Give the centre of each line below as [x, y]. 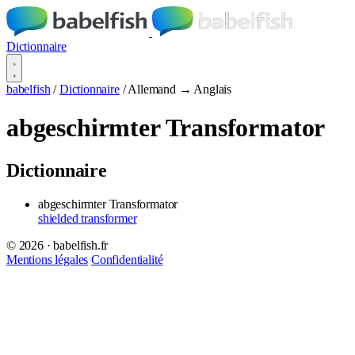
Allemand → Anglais [180, 89]
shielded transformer [88, 218]
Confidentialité [127, 259]
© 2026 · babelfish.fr [57, 245]
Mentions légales [48, 259]
